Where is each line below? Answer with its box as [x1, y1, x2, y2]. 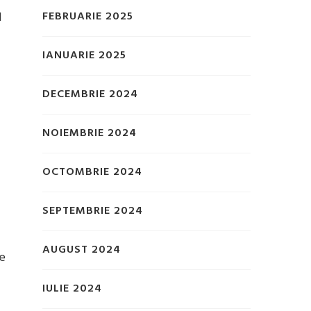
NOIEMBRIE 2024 [42, 124, 137, 143]
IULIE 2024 [42, 280, 102, 299]
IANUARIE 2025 [42, 47, 126, 65]
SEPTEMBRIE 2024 [42, 202, 143, 221]
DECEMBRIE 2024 [42, 85, 138, 104]
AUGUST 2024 [42, 241, 121, 260]
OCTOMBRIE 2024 [42, 163, 142, 182]
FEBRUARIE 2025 [42, 8, 133, 26]
